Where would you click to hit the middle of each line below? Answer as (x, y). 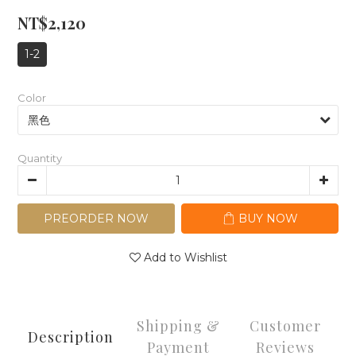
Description (71, 337)
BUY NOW (268, 219)
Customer (285, 326)
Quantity (40, 158)
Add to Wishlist (185, 257)
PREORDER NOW (96, 219)
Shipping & (178, 326)
